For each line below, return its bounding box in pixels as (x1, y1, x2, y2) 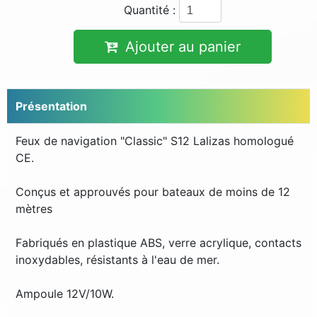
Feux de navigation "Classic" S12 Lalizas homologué (16, 134, 294, 148)
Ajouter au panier (125, 38, 241, 55)
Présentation (16, 99, 87, 113)
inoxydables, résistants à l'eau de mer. (16, 253, 219, 267)
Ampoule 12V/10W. (16, 287, 114, 301)
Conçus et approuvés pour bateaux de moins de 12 (16, 185, 290, 199)
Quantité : (124, 3, 175, 17)
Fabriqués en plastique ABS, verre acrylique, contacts (16, 236, 301, 250)
